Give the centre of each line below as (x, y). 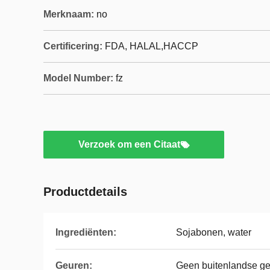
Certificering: (73, 46)
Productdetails (85, 192)
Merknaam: (69, 14)
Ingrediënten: (86, 232)
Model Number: (78, 78)
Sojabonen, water (214, 232)
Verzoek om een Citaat (129, 144)
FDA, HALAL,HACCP (152, 46)
